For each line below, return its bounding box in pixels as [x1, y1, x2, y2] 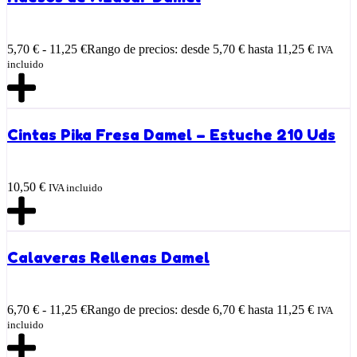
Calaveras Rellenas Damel [7, 247, 210, 267]
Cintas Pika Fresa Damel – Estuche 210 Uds [7, 124, 335, 144]
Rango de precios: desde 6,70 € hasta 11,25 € [87, 302, 314, 316]
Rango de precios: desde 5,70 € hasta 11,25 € [87, 42, 314, 57]
